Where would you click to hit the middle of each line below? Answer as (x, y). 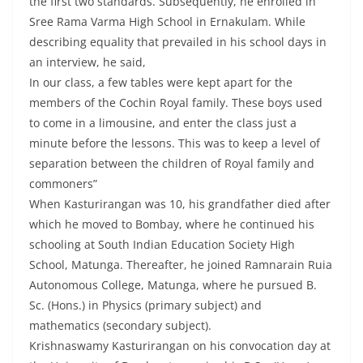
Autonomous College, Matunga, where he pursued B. (173, 285)
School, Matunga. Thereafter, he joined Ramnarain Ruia (181, 265)
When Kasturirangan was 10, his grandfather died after (180, 204)
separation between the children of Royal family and (172, 164)
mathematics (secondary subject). (120, 326)
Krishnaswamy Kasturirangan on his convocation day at (180, 346)
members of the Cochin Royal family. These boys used (176, 103)
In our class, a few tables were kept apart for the (161, 83)
